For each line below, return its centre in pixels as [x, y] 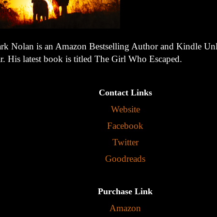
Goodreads [125, 159]
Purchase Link [125, 192]
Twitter [125, 142]
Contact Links [125, 93]
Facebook [125, 125]
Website [125, 109]
